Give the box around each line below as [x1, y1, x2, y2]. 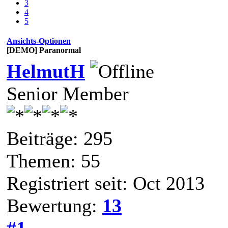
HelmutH [7, 60, 85, 82]
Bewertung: [7, 194, 102, 216]
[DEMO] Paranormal [7, 45, 81, 54]
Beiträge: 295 [7, 127, 112, 149]
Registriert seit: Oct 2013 [7, 172, 205, 194]
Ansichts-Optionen [7, 36, 71, 45]
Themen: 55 [7, 150, 100, 172]
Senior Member [7, 82, 129, 104]
